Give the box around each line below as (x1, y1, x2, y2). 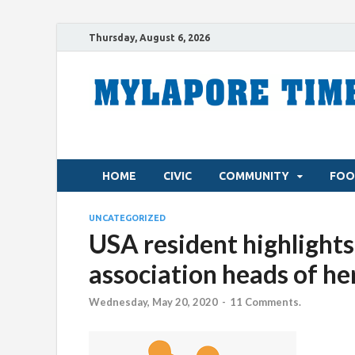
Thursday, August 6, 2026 (89, 32, 210, 43)
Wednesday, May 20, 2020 (89, 296, 218, 309)
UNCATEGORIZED (89, 213, 166, 223)
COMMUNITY (219, 169, 289, 182)
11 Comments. (230, 296, 301, 309)
